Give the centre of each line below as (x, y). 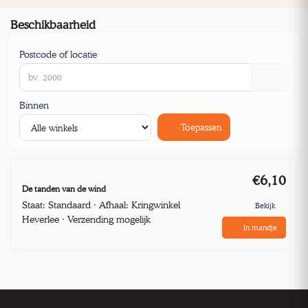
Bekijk (265, 205)
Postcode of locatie (58, 54)
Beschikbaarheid (53, 24)
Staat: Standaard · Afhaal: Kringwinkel (101, 204)
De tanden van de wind (64, 188)
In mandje (260, 227)
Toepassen (200, 127)
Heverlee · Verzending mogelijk (86, 219)
